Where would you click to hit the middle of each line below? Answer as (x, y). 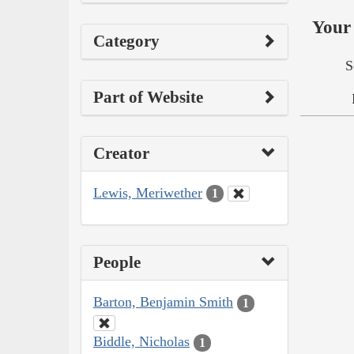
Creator (121, 153)
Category (126, 41)
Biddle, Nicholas (141, 342)
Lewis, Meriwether (148, 192)
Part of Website (148, 97)
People (117, 263)
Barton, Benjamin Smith (163, 302)
